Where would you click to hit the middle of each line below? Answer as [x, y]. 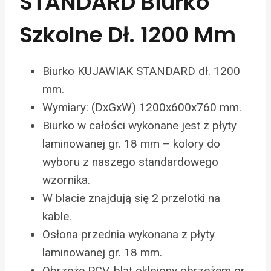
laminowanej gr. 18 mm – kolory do [131, 144]
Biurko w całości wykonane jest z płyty [139, 126]
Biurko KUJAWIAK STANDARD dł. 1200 [141, 71]
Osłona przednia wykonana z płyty [129, 235]
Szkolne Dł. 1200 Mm [128, 35]
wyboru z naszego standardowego [130, 162]
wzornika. [68, 180]
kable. [57, 217]
